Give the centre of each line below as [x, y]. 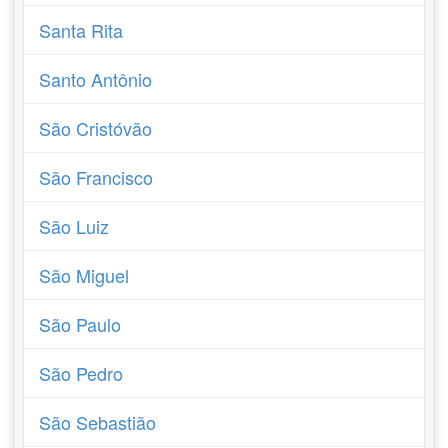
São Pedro [81, 373]
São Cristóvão [96, 128]
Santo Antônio [96, 79]
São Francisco [96, 177]
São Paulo [80, 324]
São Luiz [74, 226]
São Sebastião [98, 422]
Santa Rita [81, 30]
